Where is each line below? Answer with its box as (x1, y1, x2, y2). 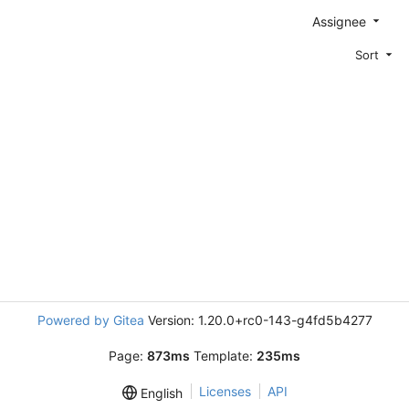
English (136, 385, 183, 402)
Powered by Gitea (37, 312, 144, 328)
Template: (190, 348, 257, 363)
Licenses (198, 383, 251, 399)
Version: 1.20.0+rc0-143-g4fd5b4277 (143, 312, 372, 328)
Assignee (312, 13, 370, 29)
